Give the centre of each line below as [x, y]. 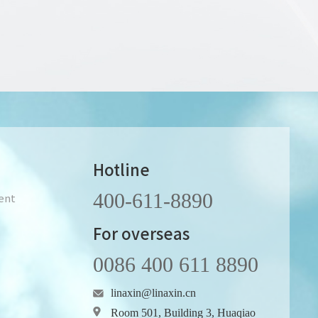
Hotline [121, 169]
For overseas [141, 233]
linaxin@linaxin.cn [153, 293]
